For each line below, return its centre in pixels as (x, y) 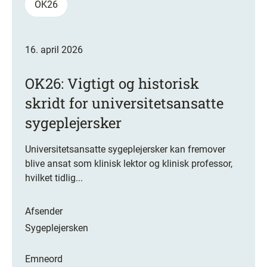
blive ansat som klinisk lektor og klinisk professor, (129, 163)
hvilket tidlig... (54, 178)
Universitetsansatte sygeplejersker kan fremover (125, 149)
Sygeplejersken (57, 228)
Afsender (44, 211)
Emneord (44, 259)
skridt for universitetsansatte (124, 103)
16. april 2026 (54, 49)
